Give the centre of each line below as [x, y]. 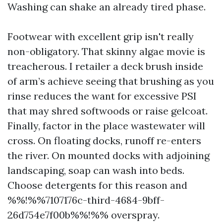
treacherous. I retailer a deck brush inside [105, 66]
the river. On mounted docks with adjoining [109, 155]
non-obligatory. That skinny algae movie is [106, 51]
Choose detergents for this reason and [97, 185]
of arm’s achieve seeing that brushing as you [111, 81]
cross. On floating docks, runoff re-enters [104, 140]
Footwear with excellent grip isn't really [101, 36]
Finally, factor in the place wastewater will [106, 126]
